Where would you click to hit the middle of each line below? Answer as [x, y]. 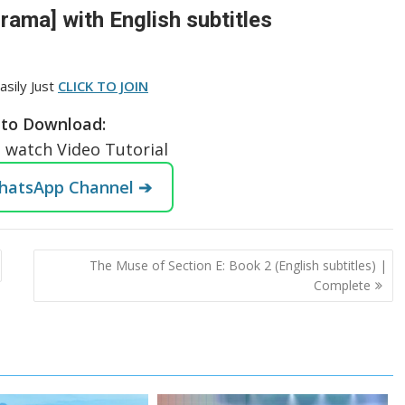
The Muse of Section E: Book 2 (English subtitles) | [238, 266]
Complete [342, 286]
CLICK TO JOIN [103, 85]
